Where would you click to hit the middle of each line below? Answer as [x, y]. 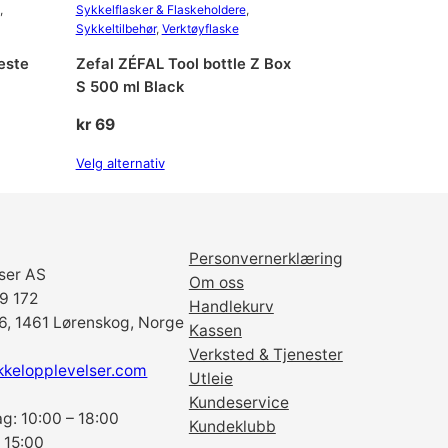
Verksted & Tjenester [265, 355]
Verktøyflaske [200, 28]
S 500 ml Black [129, 86]
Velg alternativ [120, 163]
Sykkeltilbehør [115, 28]
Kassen [215, 331]
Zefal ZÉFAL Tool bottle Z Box [183, 63]
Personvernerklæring [265, 259]
